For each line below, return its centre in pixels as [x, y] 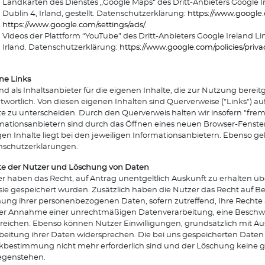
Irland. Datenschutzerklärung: [61, 48]
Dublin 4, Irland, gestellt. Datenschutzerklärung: [95, 14]
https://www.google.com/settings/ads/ [74, 25]
